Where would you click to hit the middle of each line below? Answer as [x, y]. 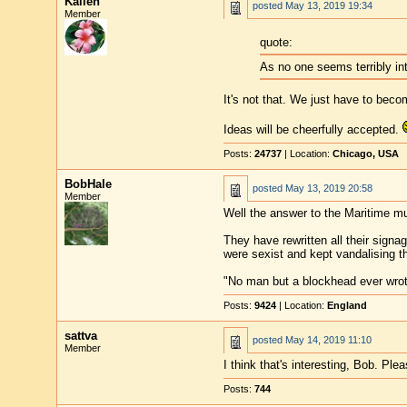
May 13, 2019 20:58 [328, 188]
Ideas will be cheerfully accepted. [313, 129]
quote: [276, 43]
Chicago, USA [365, 154]
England [347, 305]
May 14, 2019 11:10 [328, 340]
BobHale [88, 184]
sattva [80, 336]
